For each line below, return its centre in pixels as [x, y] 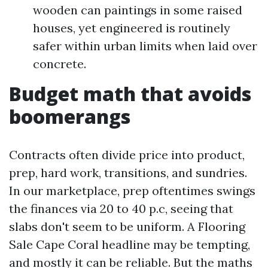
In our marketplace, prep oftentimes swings [132, 191]
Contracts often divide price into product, [127, 155]
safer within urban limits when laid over [145, 46]
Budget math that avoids [130, 94]
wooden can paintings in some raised [138, 10]
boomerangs [70, 116]
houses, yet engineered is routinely [132, 28]
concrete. [60, 64]
